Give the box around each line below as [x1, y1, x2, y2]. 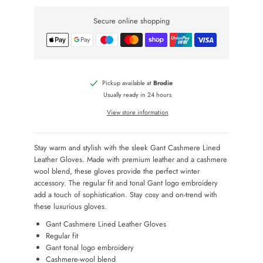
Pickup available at [102, 78, 154, 88]
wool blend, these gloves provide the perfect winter [34, 166, 200, 177]
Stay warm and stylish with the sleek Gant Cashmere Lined [34, 142, 221, 154]
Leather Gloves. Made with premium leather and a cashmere [34, 154, 228, 166]
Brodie [153, 78, 173, 88]
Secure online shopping [93, 15, 170, 27]
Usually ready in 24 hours [103, 90, 172, 100]
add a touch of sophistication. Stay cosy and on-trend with [34, 189, 218, 201]
